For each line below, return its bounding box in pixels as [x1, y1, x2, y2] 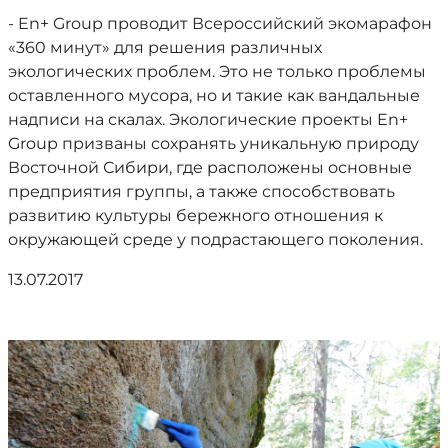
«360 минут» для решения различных [8, 38, 322, 57]
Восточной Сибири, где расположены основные [8, 158, 412, 177]
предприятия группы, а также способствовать [8, 182, 395, 201]
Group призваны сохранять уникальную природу [8, 134, 419, 153]
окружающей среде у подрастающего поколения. [8, 230, 423, 249]
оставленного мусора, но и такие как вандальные [8, 86, 420, 105]
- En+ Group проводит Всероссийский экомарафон [8, 14, 432, 33]
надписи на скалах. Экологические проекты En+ [8, 110, 408, 129]
